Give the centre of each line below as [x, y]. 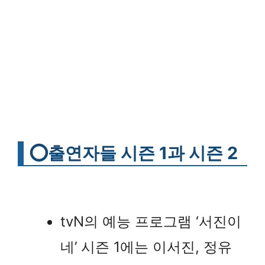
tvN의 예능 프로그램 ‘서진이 [151, 221]
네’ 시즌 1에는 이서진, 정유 [146, 247]
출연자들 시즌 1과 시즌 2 [143, 153]
